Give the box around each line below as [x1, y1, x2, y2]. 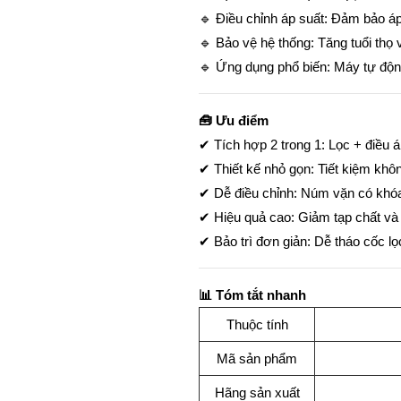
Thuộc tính [226, 316, 288, 332]
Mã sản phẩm [217, 350, 298, 366]
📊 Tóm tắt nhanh [199, 286, 307, 303]
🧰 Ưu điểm [199, 112, 269, 128]
